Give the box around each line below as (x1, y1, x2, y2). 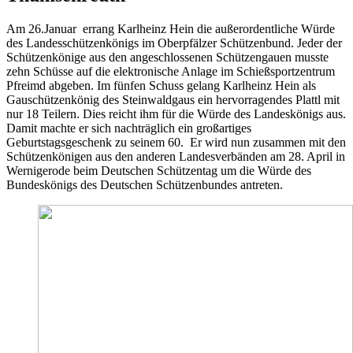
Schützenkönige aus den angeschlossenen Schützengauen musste (6, 50, 329, 64)
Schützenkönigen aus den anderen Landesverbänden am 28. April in (6, 149, 345, 163)
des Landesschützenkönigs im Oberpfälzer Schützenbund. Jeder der (6, 35, 342, 50)
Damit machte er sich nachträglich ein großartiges (6, 121, 251, 135)
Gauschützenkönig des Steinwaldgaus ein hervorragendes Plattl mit (6, 92, 340, 106)
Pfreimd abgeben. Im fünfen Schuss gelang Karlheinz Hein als (6, 78, 316, 92)
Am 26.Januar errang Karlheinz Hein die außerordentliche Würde (6, 21, 335, 35)
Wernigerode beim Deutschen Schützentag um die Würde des (6, 163, 311, 177)
